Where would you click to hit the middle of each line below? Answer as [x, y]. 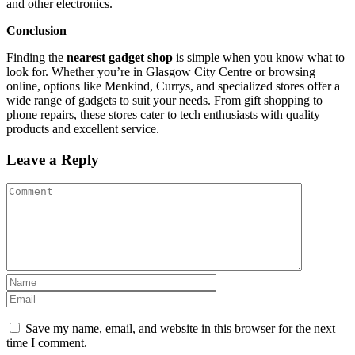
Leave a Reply [53, 159]
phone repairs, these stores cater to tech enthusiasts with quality [163, 114]
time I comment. [47, 343]
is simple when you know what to [259, 57]
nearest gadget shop [120, 57]
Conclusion [36, 30]
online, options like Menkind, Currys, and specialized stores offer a [173, 86]
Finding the [36, 57]
